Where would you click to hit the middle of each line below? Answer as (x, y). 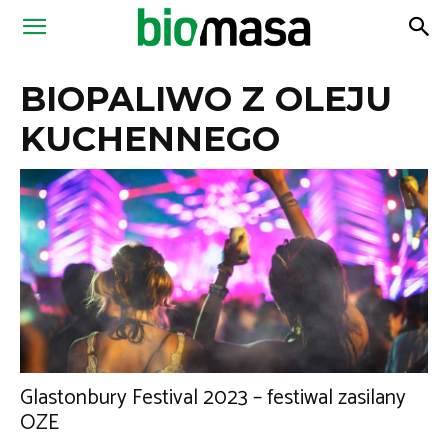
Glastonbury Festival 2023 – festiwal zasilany (213, 398)
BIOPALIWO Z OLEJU (206, 99)
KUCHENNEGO (150, 139)
